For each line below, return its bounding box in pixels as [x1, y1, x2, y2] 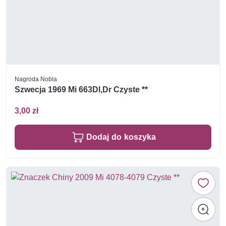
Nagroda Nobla [15, 75, 57, 83]
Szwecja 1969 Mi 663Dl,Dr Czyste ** [15, 85, 148, 95]
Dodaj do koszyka [86, 132, 156, 142]
